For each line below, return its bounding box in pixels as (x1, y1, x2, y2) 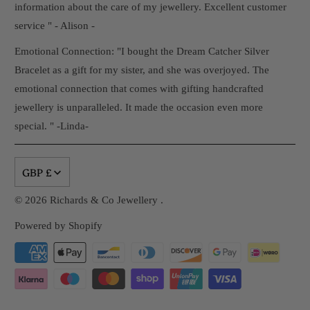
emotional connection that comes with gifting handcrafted (15, 82, 264, 94)
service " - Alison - (15, 19, 95, 31)
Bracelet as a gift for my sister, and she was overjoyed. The (15, 64, 270, 75)
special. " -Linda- (15, 120, 89, 131)
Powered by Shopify (15, 219, 103, 231)
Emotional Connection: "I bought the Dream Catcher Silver (15, 45, 270, 57)
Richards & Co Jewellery (50, 194, 161, 206)
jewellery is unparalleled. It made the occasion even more (15, 101, 264, 113)
